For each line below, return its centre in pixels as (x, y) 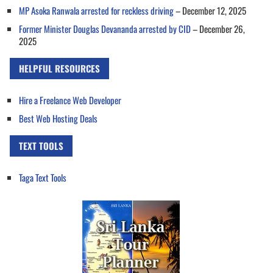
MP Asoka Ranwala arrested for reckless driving (96, 10)
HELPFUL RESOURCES (59, 68)
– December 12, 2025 (210, 10)
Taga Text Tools (43, 177)
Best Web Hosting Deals (58, 118)
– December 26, (218, 28)
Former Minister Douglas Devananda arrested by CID (105, 28)
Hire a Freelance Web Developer (70, 100)
